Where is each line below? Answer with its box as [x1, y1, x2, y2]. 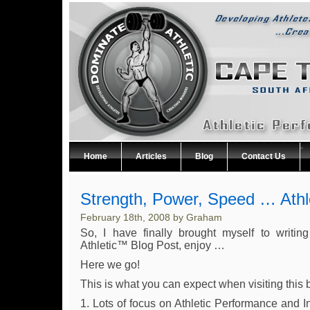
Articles [136, 152, 167, 161]
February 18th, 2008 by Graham [80, 212, 222, 223]
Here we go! [80, 259, 140, 271]
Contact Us [241, 152, 286, 161]
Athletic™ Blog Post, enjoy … [80, 239, 225, 251]
